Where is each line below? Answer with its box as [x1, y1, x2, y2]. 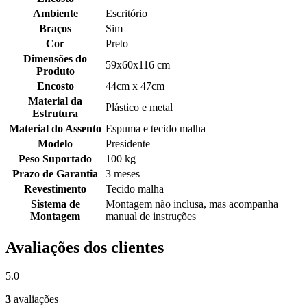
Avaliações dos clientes [5, 238, 164, 256]
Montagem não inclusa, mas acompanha [106, 197, 278, 210]
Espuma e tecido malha [106, 122, 206, 134]
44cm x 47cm [106, 79, 164, 92]
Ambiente [32, 7, 78, 19]
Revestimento [24, 182, 86, 195]
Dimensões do [23, 52, 87, 64]
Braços [39, 22, 71, 34]
